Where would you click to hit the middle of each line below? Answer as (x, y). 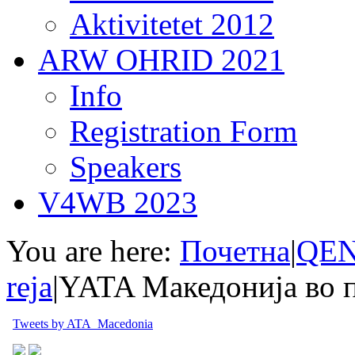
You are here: (89, 251)
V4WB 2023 (118, 202)
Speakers (126, 167)
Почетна (235, 251)
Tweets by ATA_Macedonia (83, 324)
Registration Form (183, 131)
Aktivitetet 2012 (172, 24)
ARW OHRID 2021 (161, 60)
